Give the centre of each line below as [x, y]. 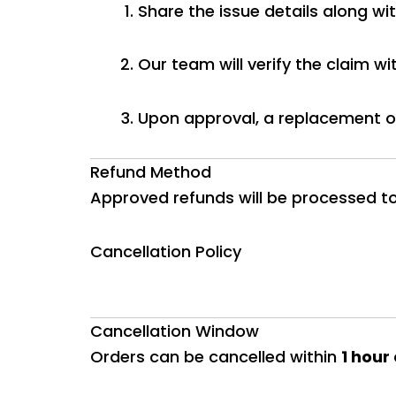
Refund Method [151, 172]
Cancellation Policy [166, 251]
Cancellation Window [175, 331]
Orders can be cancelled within [216, 357]
